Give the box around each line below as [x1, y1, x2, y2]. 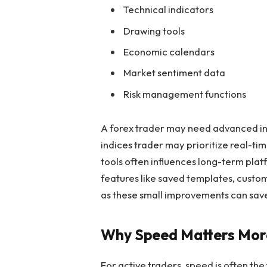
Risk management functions [123, 87, 247, 100]
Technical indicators [123, 3, 214, 16]
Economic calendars [123, 45, 215, 58]
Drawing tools [123, 24, 185, 37]
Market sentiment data [123, 66, 226, 79]
